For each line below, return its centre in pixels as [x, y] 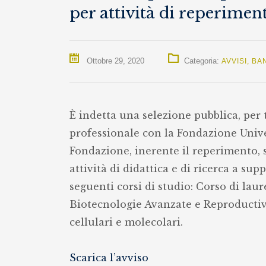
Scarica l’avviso [109, 258]
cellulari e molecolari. [126, 222]
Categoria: [203, 61]
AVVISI [234, 61]
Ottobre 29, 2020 [114, 61]
